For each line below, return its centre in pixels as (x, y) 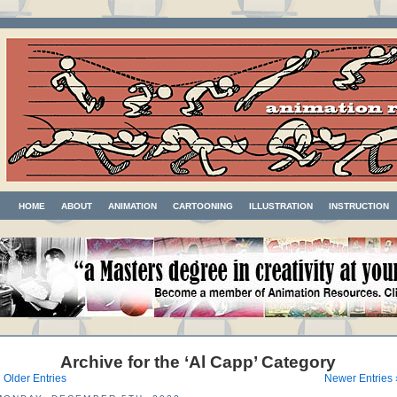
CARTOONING (203, 206)
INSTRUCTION (359, 206)
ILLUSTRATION (281, 206)
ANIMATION (132, 206)
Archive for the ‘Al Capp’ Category (198, 362)
